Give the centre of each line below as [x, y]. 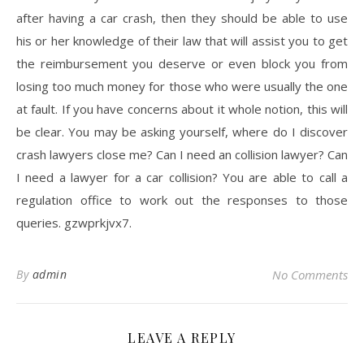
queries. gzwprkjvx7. [74, 223]
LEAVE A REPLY [182, 338]
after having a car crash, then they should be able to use [182, 18]
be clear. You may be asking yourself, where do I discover [182, 132]
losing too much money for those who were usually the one [182, 86]
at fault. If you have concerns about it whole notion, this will [182, 109]
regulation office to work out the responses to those [182, 200]
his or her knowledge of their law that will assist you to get [182, 41]
